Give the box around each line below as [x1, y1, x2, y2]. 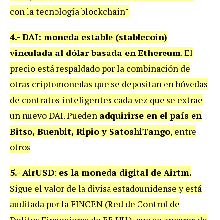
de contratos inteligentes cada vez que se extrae [10, 94, 203, 106]
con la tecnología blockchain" [10, 5, 129, 18]
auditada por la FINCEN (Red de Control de [10, 198, 180, 210]
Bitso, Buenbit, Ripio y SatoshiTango [10, 125, 170, 137]
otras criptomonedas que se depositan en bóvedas [10, 78, 208, 90]
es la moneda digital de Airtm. [59, 166, 191, 179]
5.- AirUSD [10, 166, 55, 179]
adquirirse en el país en [99, 110, 202, 122]
